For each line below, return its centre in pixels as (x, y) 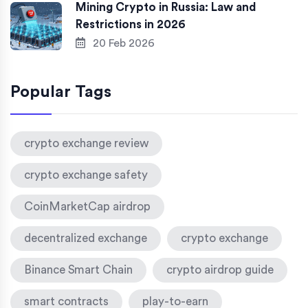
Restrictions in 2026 (131, 24)
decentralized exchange (86, 238)
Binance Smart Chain (78, 269)
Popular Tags (61, 92)
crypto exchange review (86, 143)
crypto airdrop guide (220, 269)
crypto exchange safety (86, 175)
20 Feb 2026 (122, 43)
